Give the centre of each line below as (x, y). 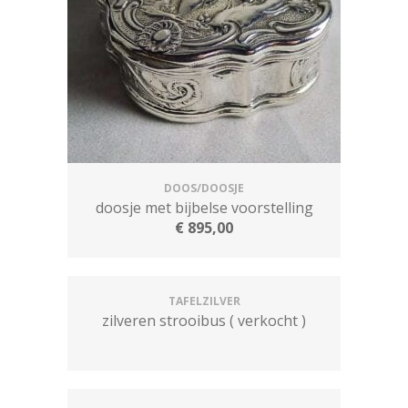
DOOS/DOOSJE (204, 188)
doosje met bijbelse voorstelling (204, 208)
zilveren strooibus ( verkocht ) (204, 321)
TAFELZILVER (204, 301)
